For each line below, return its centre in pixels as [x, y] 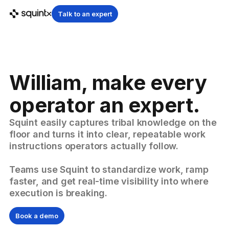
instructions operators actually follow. [94, 146]
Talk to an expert [85, 14]
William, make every [108, 83]
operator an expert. [105, 105]
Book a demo [37, 216]
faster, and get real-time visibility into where [109, 181]
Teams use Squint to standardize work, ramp [109, 169]
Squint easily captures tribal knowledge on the [113, 122]
